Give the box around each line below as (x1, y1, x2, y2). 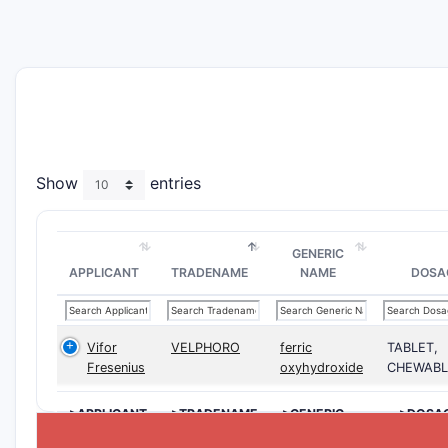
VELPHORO (171, 340, 240, 355)
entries (145, 173, 201, 194)
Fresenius (87, 360, 145, 375)
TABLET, (387, 340, 438, 355)
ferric (280, 340, 312, 355)
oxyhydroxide (280, 360, 363, 375)
